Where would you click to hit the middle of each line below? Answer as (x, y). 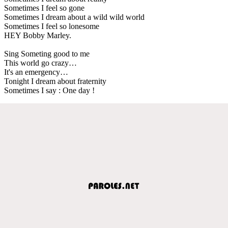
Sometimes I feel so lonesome (52, 26)
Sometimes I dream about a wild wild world (74, 17)
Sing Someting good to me (47, 53)
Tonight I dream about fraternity (55, 81)
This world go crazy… (40, 63)
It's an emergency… (36, 72)
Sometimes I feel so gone (44, 8)
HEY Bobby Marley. (38, 35)
